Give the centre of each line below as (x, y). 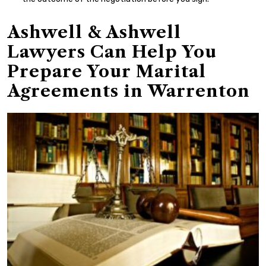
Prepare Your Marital (107, 72)
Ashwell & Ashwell (94, 32)
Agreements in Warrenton (129, 91)
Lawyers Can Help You (112, 52)
